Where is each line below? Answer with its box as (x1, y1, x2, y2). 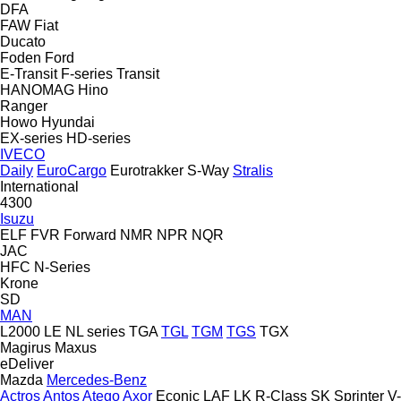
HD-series (66, 130, 131, 146)
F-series (61, 65, 113, 81)
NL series (65, 323, 125, 339)
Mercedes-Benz (47, 371, 147, 388)
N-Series (34, 259, 90, 275)
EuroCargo (37, 162, 107, 178)
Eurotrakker (110, 162, 183, 178)
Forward (64, 226, 116, 243)
